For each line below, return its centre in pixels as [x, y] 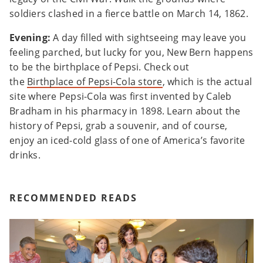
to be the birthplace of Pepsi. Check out [100, 67]
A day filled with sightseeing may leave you [149, 38]
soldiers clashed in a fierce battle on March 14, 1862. [130, 14]
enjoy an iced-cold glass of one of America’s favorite [127, 141]
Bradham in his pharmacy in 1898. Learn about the [125, 111]
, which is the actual [207, 82]
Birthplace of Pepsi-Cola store [95, 82]
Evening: [30, 38]
